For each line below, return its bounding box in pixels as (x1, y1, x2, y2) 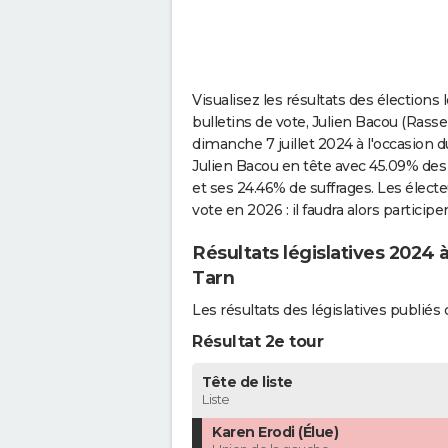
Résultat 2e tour (192, 332, 323, 352)
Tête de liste (202, 373, 293, 392)
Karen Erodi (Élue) (212, 423, 338, 442)
